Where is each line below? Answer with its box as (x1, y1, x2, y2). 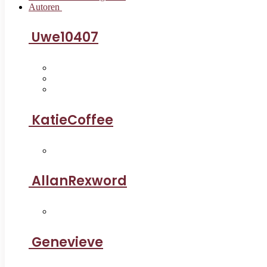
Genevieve (32, 232, 103, 252)
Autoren (29, 1, 62, 12)
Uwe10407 (32, 28, 98, 46)
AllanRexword (32, 172, 127, 190)
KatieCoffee (32, 110, 113, 129)
